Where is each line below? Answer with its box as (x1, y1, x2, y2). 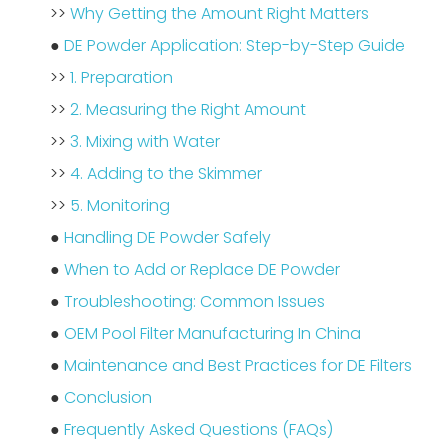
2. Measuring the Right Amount (70, 98, 306, 121)
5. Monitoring (70, 194, 170, 217)
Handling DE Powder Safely (64, 226, 271, 249)
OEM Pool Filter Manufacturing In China (64, 322, 361, 345)
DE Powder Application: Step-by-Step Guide (64, 34, 405, 57)
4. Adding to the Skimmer (70, 162, 262, 185)
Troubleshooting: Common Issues (64, 290, 325, 313)
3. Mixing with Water (70, 130, 220, 153)
